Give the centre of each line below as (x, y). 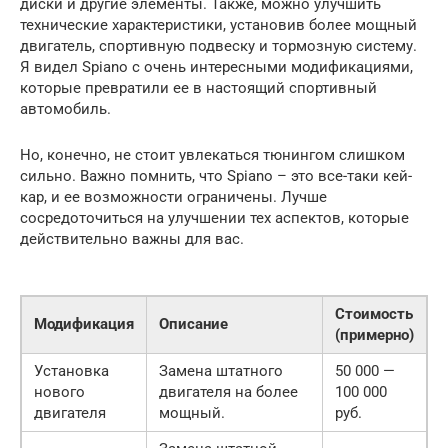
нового (59, 391)
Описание (193, 323)
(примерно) (374, 334)
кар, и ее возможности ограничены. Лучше (173, 196)
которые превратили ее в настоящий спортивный (198, 87)
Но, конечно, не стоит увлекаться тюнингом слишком (212, 154)
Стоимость (374, 313)
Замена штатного (221, 370)
